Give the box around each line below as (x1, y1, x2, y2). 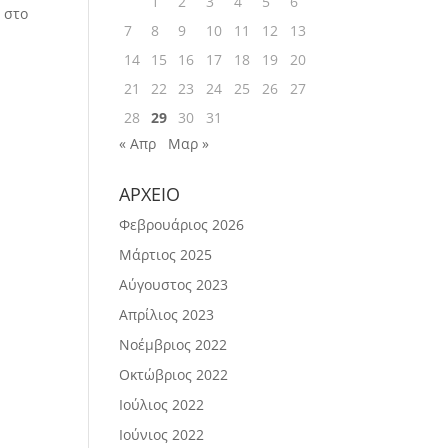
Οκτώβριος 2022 (119, 365, 229, 384)
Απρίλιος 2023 (119, 305, 215, 324)
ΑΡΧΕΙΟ (119, 182, 181, 206)
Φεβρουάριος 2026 (119, 215, 245, 234)
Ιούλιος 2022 (119, 395, 205, 414)
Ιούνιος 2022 (119, 425, 205, 444)
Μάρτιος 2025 (119, 245, 213, 264)
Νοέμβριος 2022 (119, 335, 228, 354)
